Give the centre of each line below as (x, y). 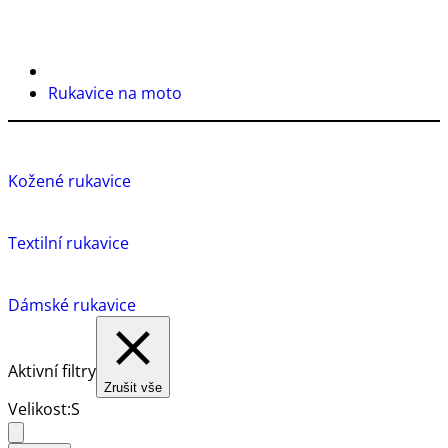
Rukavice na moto (115, 92)
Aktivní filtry (52, 370)
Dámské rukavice (72, 304)
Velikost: (39, 408)
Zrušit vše (133, 387)
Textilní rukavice (68, 242)
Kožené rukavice (69, 180)
